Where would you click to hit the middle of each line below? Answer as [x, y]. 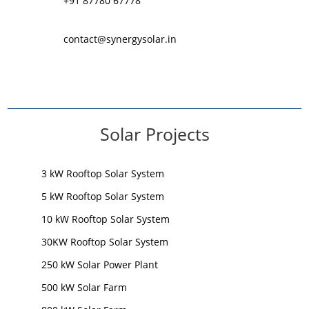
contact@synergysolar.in [120, 39]
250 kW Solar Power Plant [99, 264]
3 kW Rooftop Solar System [102, 173]
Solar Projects [154, 133]
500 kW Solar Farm [84, 287]
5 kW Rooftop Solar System [102, 196]
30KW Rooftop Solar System [104, 241]
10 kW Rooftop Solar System [105, 219]
